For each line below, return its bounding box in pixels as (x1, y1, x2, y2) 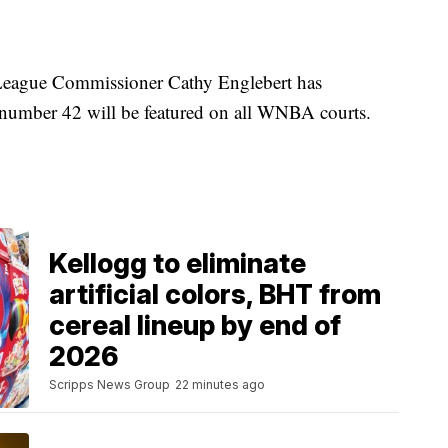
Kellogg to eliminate (49, 247, 306, 281)
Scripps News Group (49, 377, 170, 393)
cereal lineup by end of (49, 309, 341, 343)
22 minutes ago (175, 377, 265, 393)
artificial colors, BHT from (49, 278, 381, 312)
